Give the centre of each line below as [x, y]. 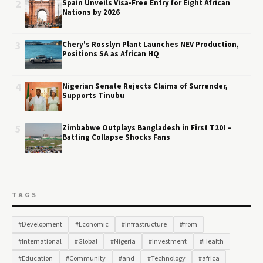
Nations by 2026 [91, 12]
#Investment [168, 242]
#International [40, 242]
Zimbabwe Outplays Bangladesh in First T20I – [147, 128]
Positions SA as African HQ [111, 54]
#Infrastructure [144, 225]
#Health [212, 242]
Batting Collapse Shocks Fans [116, 137]
